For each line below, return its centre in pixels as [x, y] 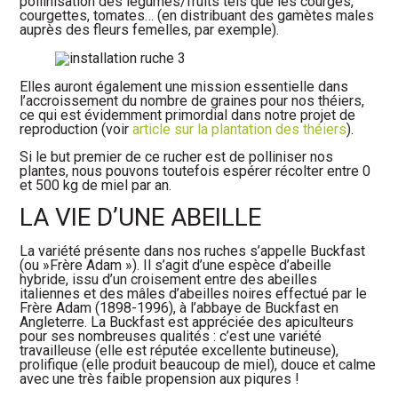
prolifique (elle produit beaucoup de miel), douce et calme [198, 365]
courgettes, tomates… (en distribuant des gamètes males [197, 16]
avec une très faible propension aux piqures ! [160, 379]
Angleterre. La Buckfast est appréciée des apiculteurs [187, 322]
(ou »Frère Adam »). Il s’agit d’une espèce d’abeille [176, 266]
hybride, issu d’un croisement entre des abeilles [169, 280]
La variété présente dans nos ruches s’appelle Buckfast [193, 251]
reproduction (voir [76, 130]
